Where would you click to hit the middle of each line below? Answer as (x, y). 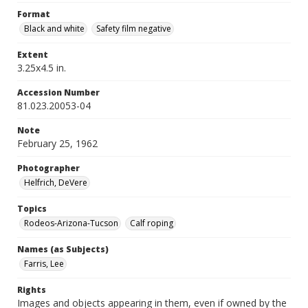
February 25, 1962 (57, 143)
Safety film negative (134, 29)
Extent (33, 55)
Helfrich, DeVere (56, 183)
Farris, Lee (44, 264)
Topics (32, 209)
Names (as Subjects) (63, 249)
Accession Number (58, 92)
